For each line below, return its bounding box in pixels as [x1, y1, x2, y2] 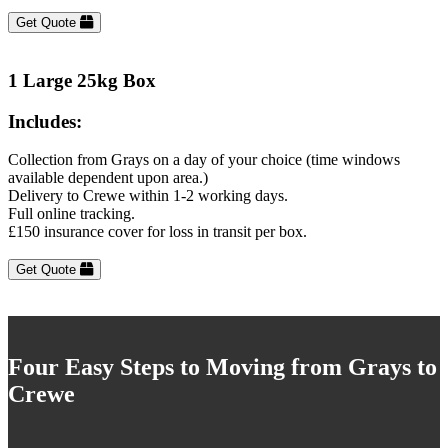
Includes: [8, 110, 82, 132]
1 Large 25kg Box [8, 69, 156, 91]
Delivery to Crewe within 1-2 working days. [8, 187, 288, 205]
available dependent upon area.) [8, 169, 208, 187]
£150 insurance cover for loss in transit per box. [8, 223, 307, 241]
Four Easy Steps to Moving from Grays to [8, 354, 437, 381]
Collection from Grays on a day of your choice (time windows [8, 151, 400, 169]
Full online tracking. [8, 205, 135, 223]
